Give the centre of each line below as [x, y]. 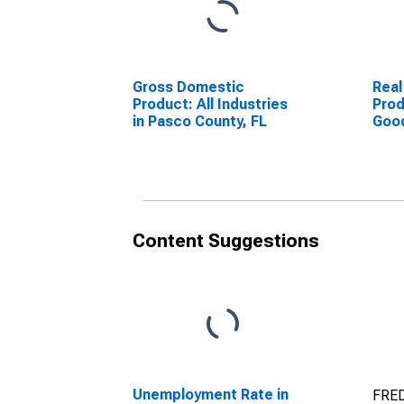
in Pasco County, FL [200, 121]
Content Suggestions [226, 241]
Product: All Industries [210, 104]
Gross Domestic [188, 87]
